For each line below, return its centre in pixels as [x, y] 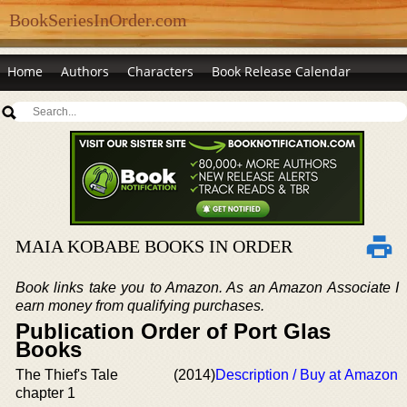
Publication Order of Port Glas [173, 331]
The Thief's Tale [67, 375]
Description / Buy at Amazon [307, 375]
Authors [85, 71]
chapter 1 [45, 393]
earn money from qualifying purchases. [140, 306]
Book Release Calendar [281, 71]
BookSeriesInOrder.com [98, 20]
